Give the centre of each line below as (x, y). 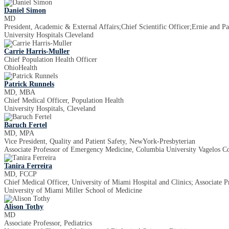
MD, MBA (20, 92)
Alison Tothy (24, 207)
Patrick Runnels (29, 84)
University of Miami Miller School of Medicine (73, 190)
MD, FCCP (20, 174)
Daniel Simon (25, 10)
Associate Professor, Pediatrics (48, 223)
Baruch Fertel (26, 125)
